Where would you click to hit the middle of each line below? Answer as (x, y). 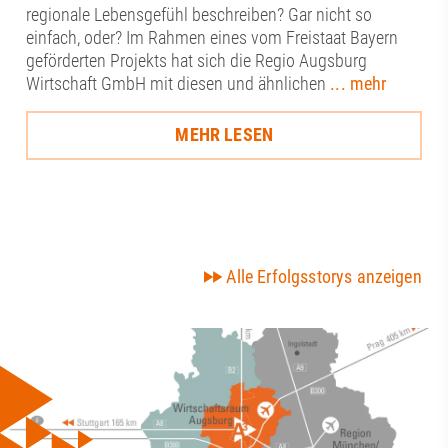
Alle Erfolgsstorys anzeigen (324, 277)
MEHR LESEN (224, 135)
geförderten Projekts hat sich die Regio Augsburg (197, 61)
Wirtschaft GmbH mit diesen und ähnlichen (178, 84)
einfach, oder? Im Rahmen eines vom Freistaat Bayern (212, 38)
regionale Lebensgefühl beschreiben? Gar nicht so (199, 15)
